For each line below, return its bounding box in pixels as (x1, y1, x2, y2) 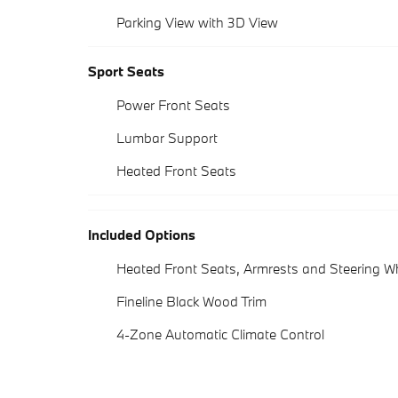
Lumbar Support (116, 129, 218, 147)
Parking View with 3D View (116, 13, 278, 32)
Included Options (88, 226, 195, 244)
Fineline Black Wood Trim (116, 292, 267, 311)
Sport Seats (88, 62, 164, 81)
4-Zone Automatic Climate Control (116, 325, 324, 344)
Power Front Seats (116, 96, 230, 115)
